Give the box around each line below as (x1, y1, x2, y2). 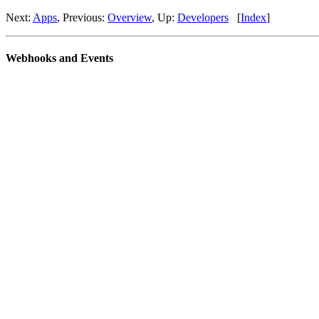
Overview (108, 11, 152, 23)
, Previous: (57, 11, 108, 23)
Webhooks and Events (6, 52, 113, 65)
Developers (177, 11, 229, 23)
